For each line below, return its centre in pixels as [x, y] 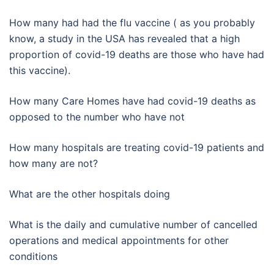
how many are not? [54, 163]
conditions [33, 256]
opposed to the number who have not [97, 117]
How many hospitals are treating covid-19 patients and [137, 147]
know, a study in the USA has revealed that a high [124, 38]
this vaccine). [40, 70]
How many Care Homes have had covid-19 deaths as [132, 101]
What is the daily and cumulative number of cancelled [133, 224]
